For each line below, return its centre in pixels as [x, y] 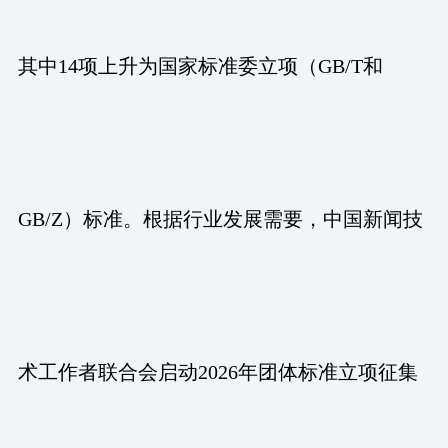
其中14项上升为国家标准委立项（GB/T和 [200, 65]
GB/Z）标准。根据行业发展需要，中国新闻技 [220, 218]
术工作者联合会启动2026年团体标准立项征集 [217, 371]
